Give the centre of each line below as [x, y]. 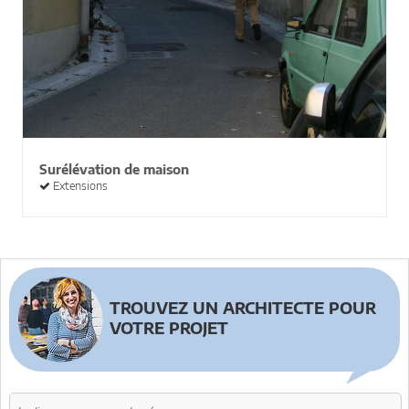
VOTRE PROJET [169, 328]
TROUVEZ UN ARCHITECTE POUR [243, 308]
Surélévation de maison [115, 170]
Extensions [79, 186]
